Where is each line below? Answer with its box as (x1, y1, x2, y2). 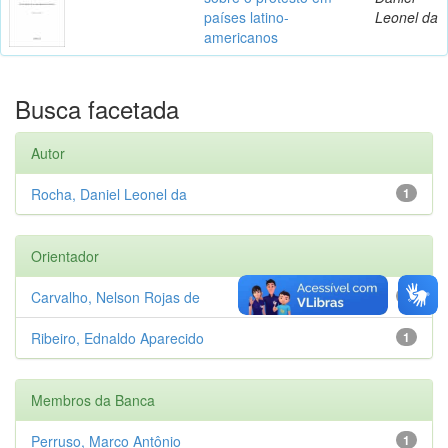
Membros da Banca (31, 389, 155, 410)
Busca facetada (15, 90, 179, 126)
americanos (204, 26, 278, 47)
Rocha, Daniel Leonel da (31, 183, 187, 204)
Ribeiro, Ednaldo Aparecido (31, 327, 204, 348)
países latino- (204, 6, 289, 27)
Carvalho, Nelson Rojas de (31, 286, 200, 307)
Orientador (31, 245, 99, 266)
